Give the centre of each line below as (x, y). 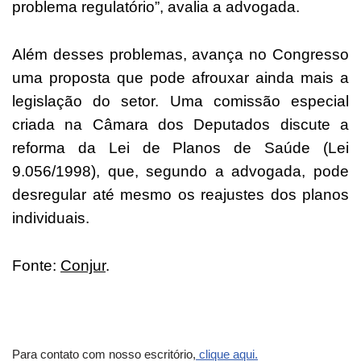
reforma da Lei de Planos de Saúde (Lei (180, 147)
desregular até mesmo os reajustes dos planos (180, 194)
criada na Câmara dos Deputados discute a (180, 124)
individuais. (51, 218)
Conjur (83, 265)
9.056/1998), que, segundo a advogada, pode (180, 171)
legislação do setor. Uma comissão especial (180, 101)
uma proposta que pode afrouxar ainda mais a (180, 77)
